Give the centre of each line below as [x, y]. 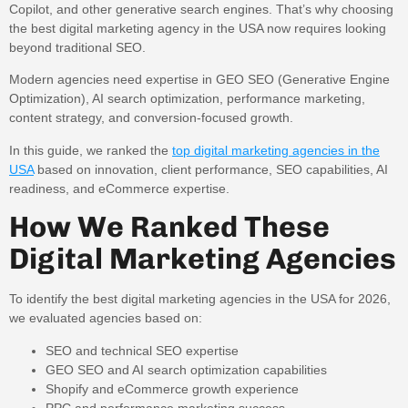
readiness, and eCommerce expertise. [119, 188]
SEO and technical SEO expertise [142, 350]
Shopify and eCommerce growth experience [172, 388]
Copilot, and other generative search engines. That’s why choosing [201, 9]
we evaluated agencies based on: [106, 318]
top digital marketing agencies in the [276, 150]
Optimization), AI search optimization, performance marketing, [187, 99]
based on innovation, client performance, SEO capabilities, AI [211, 169]
